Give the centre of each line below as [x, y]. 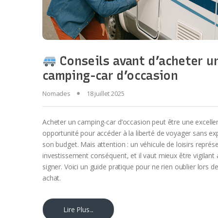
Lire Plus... [79, 210]
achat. [52, 178]
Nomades [57, 94]
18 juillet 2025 [105, 94]
